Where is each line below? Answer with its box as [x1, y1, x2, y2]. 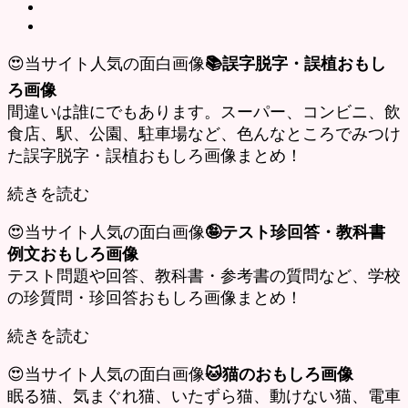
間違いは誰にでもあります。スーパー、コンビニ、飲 [7, 102, 401, 121]
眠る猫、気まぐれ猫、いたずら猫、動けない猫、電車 [7, 386, 401, 405]
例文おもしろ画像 [7, 244, 138, 263]
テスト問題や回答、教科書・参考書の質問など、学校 [7, 266, 401, 285]
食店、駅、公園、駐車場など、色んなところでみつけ [7, 124, 401, 143]
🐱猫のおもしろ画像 [205, 364, 353, 383]
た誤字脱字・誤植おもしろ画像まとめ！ [7, 146, 302, 165]
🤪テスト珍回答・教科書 [205, 222, 385, 241]
